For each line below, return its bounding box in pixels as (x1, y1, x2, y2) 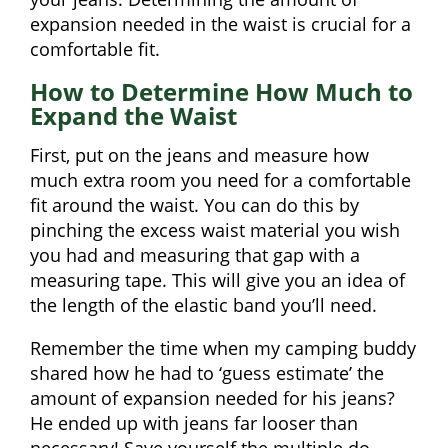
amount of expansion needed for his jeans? (30, 386, 395, 411)
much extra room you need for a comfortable (30, 168, 411, 193)
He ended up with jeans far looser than (30, 411, 358, 436)
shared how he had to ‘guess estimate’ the (30, 361, 384, 386)
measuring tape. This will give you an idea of (30, 268, 405, 293)
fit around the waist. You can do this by (30, 193, 359, 218)
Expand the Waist (30, 99, 237, 133)
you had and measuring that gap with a (30, 243, 360, 268)
